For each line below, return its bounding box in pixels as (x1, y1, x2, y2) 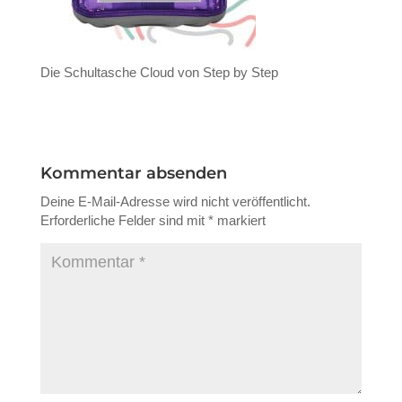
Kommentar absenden (39, 163, 227, 183)
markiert (213, 213, 266, 228)
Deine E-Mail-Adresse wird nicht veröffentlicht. (39, 194, 310, 209)
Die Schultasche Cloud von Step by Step (39, 65, 278, 80)
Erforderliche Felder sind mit (39, 213, 208, 228)
